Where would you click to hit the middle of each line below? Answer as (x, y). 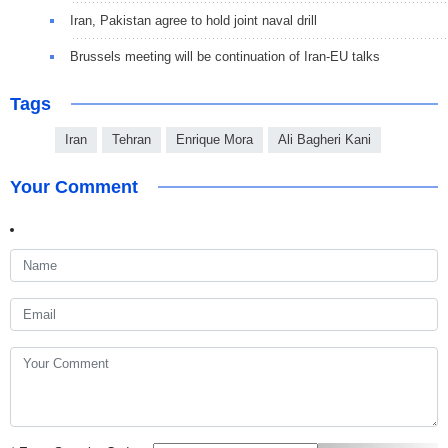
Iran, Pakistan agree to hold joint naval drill (193, 21)
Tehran (131, 140)
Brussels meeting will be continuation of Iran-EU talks (225, 57)
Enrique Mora (214, 140)
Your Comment (74, 187)
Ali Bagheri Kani (324, 140)
